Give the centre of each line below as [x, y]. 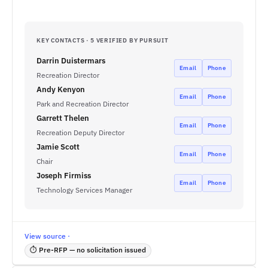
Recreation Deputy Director [80, 133]
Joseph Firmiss [64, 176]
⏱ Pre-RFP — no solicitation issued [88, 250]
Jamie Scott [58, 147]
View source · [47, 236]
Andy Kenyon [61, 89]
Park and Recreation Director [83, 104]
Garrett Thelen [63, 118]
